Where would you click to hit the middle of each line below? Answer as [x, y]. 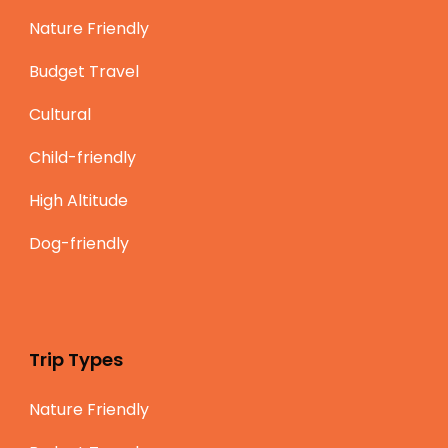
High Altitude [78, 201]
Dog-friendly [79, 244]
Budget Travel [84, 72]
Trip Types [76, 360]
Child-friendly [82, 158]
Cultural [60, 115]
